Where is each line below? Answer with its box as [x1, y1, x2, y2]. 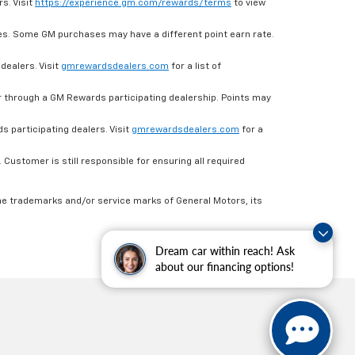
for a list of [169, 62, 221, 72]
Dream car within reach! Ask [155, 244, 295, 258]
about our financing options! [155, 260, 294, 273]
